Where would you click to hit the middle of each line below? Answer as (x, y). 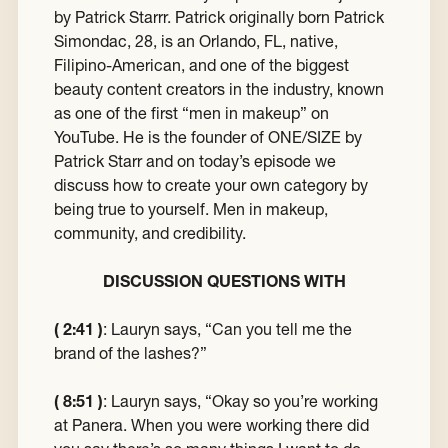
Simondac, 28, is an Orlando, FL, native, (196, 41)
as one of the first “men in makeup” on (191, 113)
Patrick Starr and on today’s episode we (195, 161)
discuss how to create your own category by (211, 185)
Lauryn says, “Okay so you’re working (244, 401)
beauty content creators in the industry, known (219, 89)
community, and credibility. (150, 233)
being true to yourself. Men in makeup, (191, 209)
